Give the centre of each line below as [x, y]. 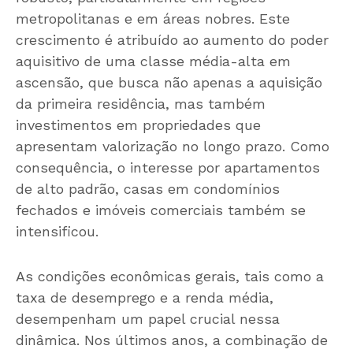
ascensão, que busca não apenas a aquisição [169, 83]
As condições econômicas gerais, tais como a [170, 277]
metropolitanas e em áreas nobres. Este [153, 19]
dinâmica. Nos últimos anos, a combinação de [172, 340]
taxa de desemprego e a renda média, [145, 298]
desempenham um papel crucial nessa [148, 319]
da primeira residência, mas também [141, 104]
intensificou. [57, 232]
